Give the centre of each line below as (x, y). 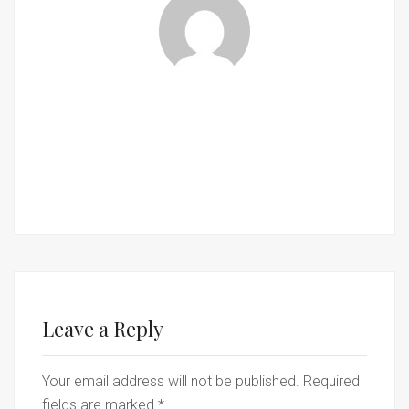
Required (331, 381)
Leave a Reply (103, 329)
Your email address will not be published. (171, 381)
